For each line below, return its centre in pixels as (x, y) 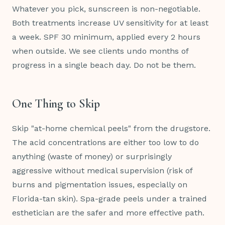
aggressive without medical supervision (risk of (102, 171)
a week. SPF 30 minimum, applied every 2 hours (106, 37)
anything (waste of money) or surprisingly (92, 157)
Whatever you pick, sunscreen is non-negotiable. (106, 9)
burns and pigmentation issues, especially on (100, 185)
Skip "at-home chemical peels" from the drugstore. (111, 129)
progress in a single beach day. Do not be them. (104, 65)
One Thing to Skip (56, 104)
